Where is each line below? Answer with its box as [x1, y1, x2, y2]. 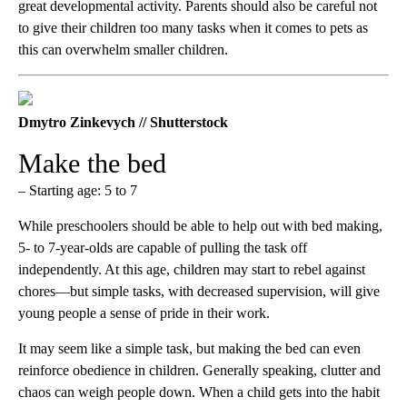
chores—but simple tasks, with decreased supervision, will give [18, 283, 380, 300]
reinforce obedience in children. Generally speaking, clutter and [18, 362, 381, 379]
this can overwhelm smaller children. [18, 42, 228, 58]
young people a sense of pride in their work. [18, 305, 270, 322]
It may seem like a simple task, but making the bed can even [18, 341, 361, 357]
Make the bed [18, 148, 166, 179]
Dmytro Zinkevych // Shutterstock [18, 114, 228, 131]
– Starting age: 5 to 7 [18, 183, 137, 199]
